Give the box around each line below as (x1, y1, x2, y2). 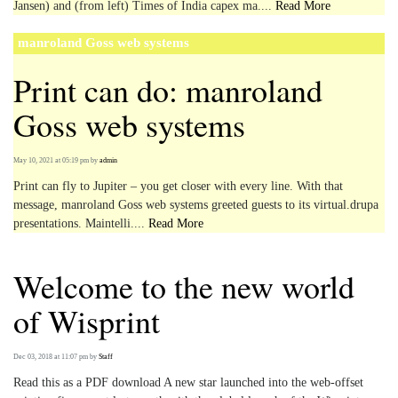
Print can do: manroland (13, 68, 322, 111)
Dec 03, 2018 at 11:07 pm (13, 352, 88, 361)
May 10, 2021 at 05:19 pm (13, 155, 89, 164)
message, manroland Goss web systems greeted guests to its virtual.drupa (13, 197, 378, 211)
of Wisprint (13, 298, 160, 342)
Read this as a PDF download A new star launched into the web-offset (13, 375, 363, 389)
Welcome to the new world (13, 264, 354, 307)
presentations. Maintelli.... (13, 216, 148, 230)
